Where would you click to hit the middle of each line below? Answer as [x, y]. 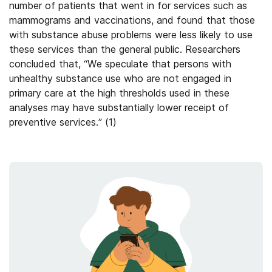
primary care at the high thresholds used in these [119, 93]
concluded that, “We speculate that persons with [120, 64]
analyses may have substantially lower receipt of [119, 107]
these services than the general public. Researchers [125, 49]
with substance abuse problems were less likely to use [131, 35]
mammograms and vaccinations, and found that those [132, 20]
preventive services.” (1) [63, 122]
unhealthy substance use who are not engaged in [120, 78]
